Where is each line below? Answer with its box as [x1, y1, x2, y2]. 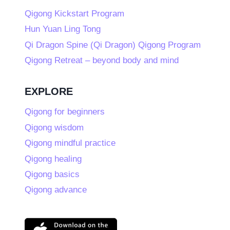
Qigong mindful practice [25, 138, 116, 148]
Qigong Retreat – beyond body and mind [25, 55, 179, 66]
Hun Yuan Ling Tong [25, 24, 101, 34]
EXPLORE [25, 85, 73, 97]
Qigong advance [25, 185, 87, 195]
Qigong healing [25, 154, 82, 164]
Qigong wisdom [25, 122, 84, 132]
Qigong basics [25, 169, 80, 179]
